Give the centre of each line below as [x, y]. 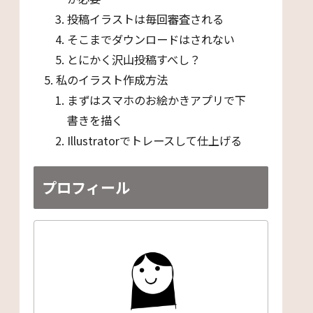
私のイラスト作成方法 [112, 80]
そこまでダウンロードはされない [151, 39]
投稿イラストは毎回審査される [146, 19]
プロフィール [86, 187]
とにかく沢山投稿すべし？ [134, 60]
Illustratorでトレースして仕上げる [155, 141]
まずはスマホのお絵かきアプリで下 [157, 100]
